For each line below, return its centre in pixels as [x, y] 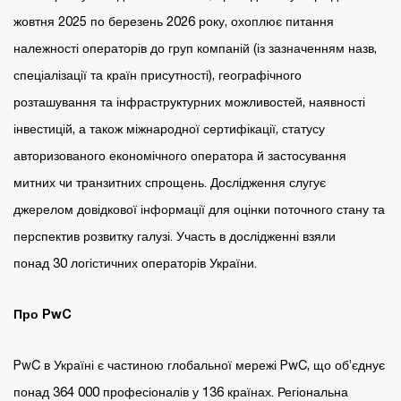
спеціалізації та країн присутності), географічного [158, 74]
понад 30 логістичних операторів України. [135, 262]
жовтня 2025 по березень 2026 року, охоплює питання [174, 21]
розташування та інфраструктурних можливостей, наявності [189, 101]
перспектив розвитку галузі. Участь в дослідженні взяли [175, 235]
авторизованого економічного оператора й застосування [180, 155]
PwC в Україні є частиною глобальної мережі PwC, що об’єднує [199, 364]
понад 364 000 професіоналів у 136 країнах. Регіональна [181, 391]
